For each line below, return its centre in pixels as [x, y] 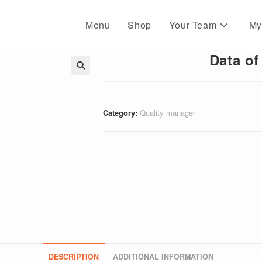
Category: [121, 113]
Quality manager [167, 113]
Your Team [193, 25]
